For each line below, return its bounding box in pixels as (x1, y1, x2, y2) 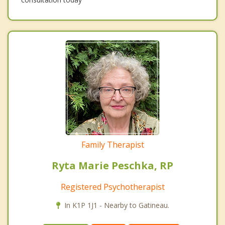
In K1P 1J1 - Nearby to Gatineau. (64, 200, 169, 210)
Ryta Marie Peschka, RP (52, 158, 173, 172)
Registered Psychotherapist (60, 181, 165, 192)
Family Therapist (81, 139, 144, 150)
